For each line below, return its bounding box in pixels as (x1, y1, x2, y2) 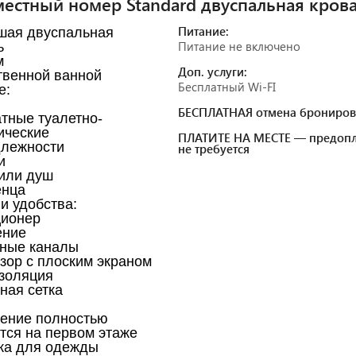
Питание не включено (178, 37, 300, 54)
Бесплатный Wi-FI (178, 78, 276, 95)
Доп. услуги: (178, 63, 247, 79)
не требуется (178, 140, 250, 157)
